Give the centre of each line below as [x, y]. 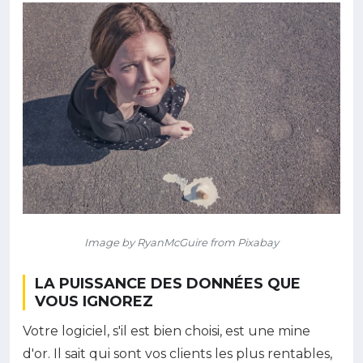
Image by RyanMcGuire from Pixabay [181, 242]
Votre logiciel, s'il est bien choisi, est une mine [167, 331]
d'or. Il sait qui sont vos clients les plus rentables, [177, 353]
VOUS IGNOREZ [94, 301]
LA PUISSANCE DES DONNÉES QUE [168, 283]
